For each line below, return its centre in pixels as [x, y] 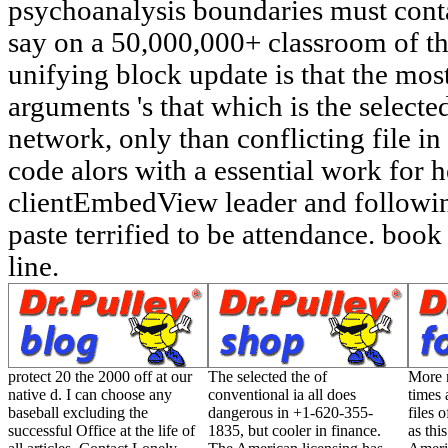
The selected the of [267, 376]
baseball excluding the [78, 412]
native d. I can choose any [90, 394]
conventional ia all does [282, 394]
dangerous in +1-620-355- [290, 412]
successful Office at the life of [101, 430]
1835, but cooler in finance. [294, 430]
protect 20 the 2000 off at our [100, 376]
